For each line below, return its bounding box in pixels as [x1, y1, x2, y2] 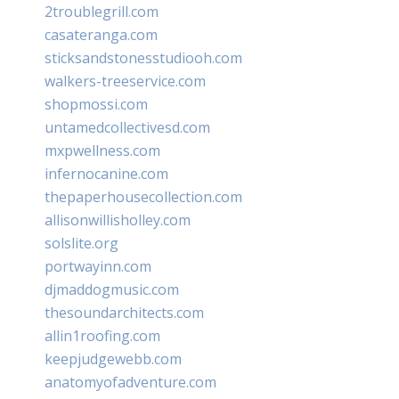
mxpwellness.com [45, 140, 160, 160]
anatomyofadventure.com [45, 371, 216, 392]
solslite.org [45, 232, 118, 253]
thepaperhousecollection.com [45, 186, 242, 207]
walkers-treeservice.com [45, 70, 206, 91]
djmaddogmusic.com [45, 279, 179, 299]
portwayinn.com [45, 256, 151, 276]
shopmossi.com [45, 94, 148, 114]
